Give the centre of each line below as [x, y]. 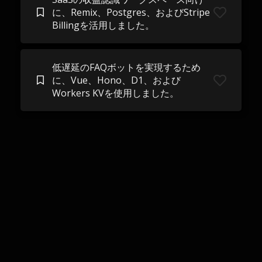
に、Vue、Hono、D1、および [116, 80]
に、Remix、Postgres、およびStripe [131, 12]
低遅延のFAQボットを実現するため [126, 67]
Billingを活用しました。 [103, 25]
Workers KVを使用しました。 [115, 93]
